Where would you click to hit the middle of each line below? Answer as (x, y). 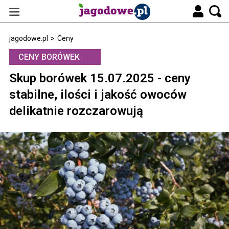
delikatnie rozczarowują (76, 111)
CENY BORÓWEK (49, 57)
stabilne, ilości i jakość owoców (98, 95)
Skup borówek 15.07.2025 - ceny (100, 78)
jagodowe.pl (29, 38)
